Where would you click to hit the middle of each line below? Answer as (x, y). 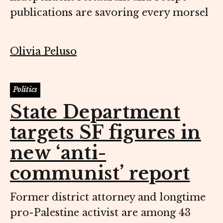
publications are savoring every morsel (109, 12)
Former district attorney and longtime (108, 197)
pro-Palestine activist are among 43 (100, 213)
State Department (95, 112)
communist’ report (100, 174)
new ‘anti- (58, 153)
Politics (25, 90)
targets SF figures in (106, 133)
